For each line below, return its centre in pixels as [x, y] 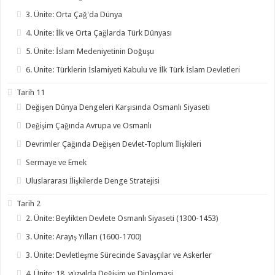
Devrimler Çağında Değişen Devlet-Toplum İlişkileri [114, 144]
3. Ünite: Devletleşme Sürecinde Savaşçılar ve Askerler [119, 255]
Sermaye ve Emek [56, 162]
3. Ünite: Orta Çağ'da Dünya [74, 14]
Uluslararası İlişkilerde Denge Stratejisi [93, 181]
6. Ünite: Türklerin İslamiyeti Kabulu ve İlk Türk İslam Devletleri [133, 70]
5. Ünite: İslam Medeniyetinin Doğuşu [90, 51]
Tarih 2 [29, 203]
